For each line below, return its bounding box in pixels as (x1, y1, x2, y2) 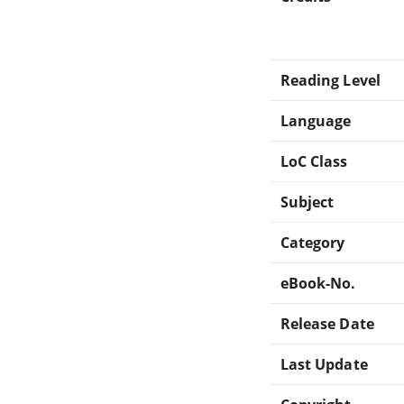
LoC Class (280, 151, 348, 171)
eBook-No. (280, 272, 356, 293)
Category (280, 232, 345, 252)
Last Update (280, 353, 368, 374)
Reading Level (280, 69, 381, 90)
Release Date (280, 313, 374, 334)
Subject (280, 191, 335, 212)
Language (280, 110, 352, 131)
